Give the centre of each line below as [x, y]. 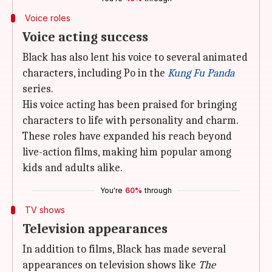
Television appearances [95, 229]
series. [38, 89]
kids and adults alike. [73, 168]
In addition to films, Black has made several [124, 249]
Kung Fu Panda [201, 73]
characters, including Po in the [95, 73]
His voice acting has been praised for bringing [130, 105]
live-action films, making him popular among [127, 152]
